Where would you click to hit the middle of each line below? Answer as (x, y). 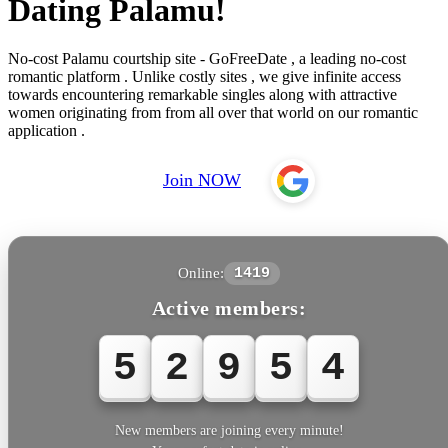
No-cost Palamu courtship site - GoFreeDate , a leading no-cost (207, 58)
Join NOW (202, 180)
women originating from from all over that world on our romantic (213, 112)
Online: (201, 272)
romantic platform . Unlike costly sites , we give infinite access (204, 76)
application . (46, 130)
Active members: (229, 307)
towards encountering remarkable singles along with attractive (202, 94)
